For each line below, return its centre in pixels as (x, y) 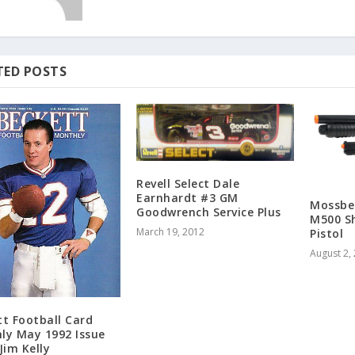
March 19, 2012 (171, 232)
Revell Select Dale (188, 184)
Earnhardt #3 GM (187, 198)
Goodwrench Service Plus (209, 212)
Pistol (327, 233)
